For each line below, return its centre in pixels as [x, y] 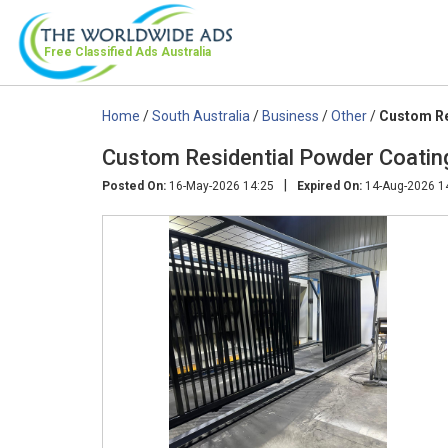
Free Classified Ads [102, 52]
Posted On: [134, 185]
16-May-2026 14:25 [220, 185]
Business [290, 115]
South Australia [201, 115]
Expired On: [329, 185]
